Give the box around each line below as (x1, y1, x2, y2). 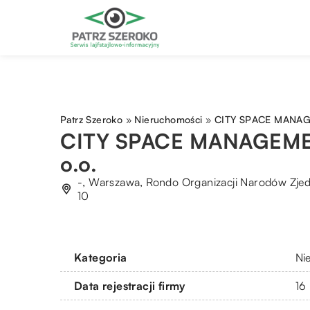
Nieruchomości (134, 113, 203, 126)
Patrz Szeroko (60, 113, 123, 126)
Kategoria (74, 250, 127, 264)
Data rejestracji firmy (74, 278, 185, 293)
